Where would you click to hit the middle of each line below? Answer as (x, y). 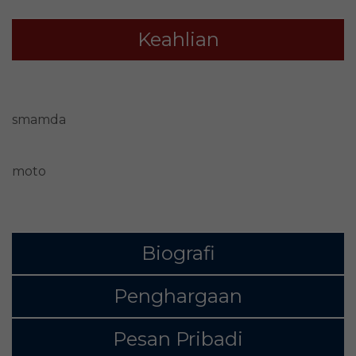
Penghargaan (178, 296)
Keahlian (178, 40)
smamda (39, 120)
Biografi (178, 253)
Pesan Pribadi (178, 339)
